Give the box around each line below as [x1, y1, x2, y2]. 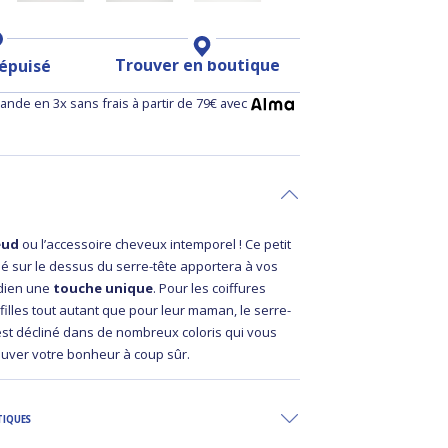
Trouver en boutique [115, 54, 281, 77]
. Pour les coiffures [153, 278, 267, 297]
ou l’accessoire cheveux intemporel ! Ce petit [19, 234, 292, 253]
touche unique [50, 278, 154, 297]
